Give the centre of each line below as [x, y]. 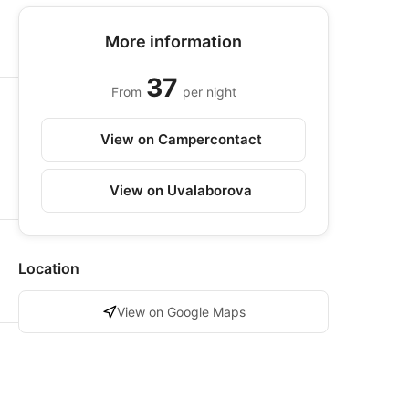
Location [49, 268]
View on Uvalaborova [181, 190]
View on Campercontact [181, 139]
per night [209, 92]
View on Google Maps [181, 312]
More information [173, 42]
